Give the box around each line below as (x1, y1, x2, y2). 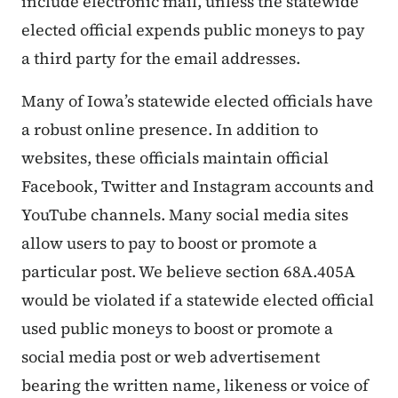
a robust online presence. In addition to (21, 118, 318, 141)
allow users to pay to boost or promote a (21, 232, 317, 255)
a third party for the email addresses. (21, 47, 300, 70)
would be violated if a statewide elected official (21, 289, 374, 312)
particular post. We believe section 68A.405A (21, 260, 355, 283)
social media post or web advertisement (21, 346, 320, 369)
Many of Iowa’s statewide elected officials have (21, 90, 373, 113)
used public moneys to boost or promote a (21, 317, 333, 340)
